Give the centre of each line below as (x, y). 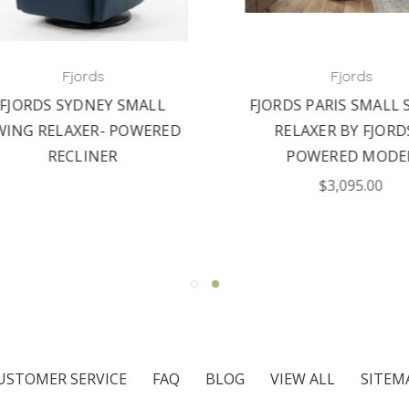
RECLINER (70, 156)
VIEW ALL (302, 378)
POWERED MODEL (339, 156)
